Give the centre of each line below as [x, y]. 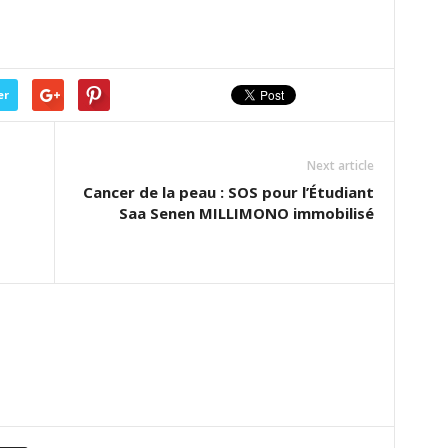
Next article [340, 165]
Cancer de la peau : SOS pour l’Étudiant [228, 192]
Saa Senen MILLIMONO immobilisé [246, 213]
